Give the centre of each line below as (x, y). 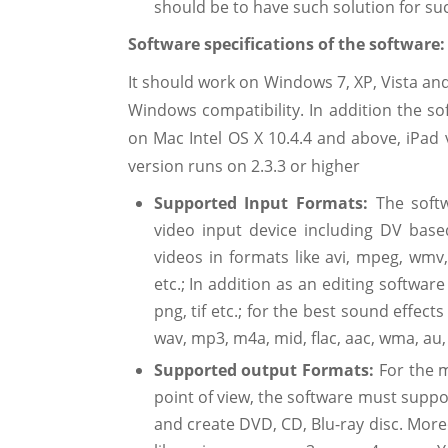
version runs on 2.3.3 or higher (244, 165)
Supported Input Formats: (264, 202)
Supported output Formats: (266, 370)
